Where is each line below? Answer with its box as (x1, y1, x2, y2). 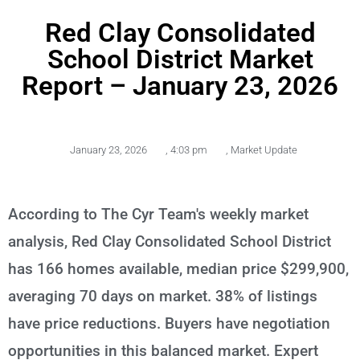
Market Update (230, 143, 297, 156)
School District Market (47, 43, 313, 75)
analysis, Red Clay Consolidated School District (8, 231, 331, 251)
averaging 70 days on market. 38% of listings (8, 286, 317, 305)
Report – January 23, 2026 (22, 69, 338, 101)
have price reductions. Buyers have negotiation (8, 313, 330, 333)
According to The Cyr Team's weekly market (8, 204, 309, 223)
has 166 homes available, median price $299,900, (8, 259, 349, 278)
